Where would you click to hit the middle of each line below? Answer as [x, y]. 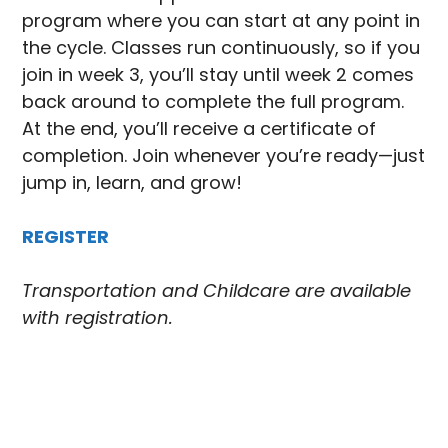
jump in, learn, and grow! [132, 183]
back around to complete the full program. [213, 102]
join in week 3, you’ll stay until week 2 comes [218, 75]
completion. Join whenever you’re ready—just [224, 156]
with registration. [98, 318]
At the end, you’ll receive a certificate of [199, 129]
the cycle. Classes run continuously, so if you [221, 48]
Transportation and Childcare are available [217, 291]
